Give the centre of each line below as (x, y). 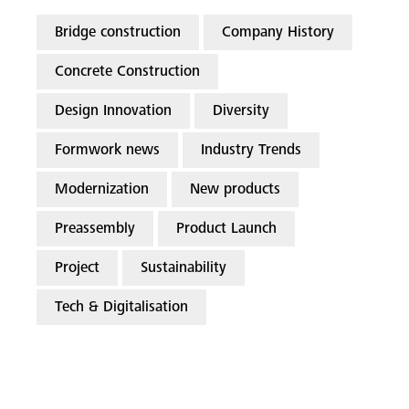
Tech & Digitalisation (121, 308)
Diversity (241, 111)
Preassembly (95, 229)
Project (77, 268)
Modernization (102, 190)
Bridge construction (118, 33)
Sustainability (184, 268)
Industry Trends (251, 151)
